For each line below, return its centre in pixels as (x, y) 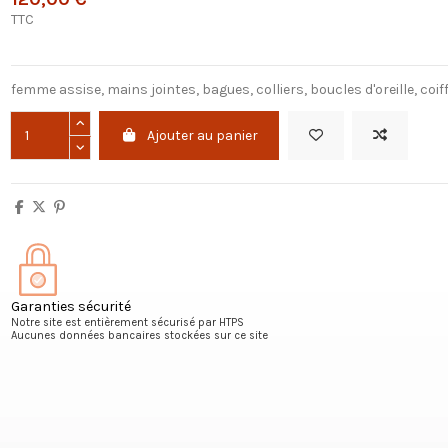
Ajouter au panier (203, 136)
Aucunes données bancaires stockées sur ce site (139, 335)
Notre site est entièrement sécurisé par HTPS (127, 322)
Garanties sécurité (70, 306)
